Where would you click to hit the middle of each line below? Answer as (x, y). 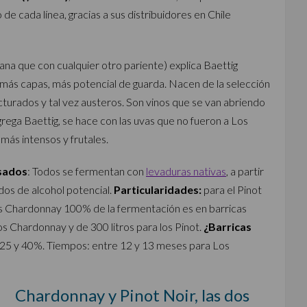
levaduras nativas (186, 171)
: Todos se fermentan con (87, 171)
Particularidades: (158, 189)
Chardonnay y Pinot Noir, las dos (132, 295)
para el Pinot (232, 189)
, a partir (245, 171)
